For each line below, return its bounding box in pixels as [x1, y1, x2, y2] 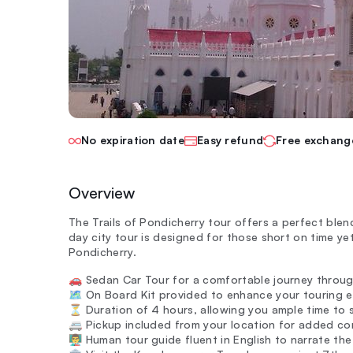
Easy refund [197, 133, 264, 147]
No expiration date [81, 133, 185, 147]
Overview [69, 183, 135, 203]
